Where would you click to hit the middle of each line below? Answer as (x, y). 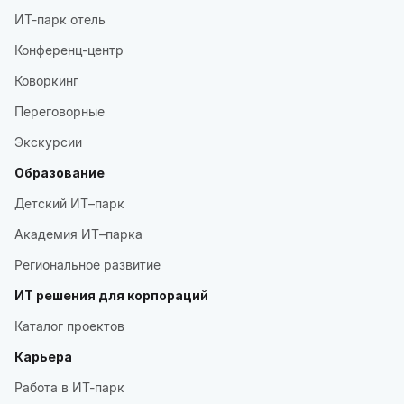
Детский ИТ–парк (69, 203)
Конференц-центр (69, 50)
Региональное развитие (87, 265)
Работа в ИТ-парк (69, 387)
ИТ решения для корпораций (111, 295)
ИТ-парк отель (60, 19)
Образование (60, 173)
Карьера (43, 357)
